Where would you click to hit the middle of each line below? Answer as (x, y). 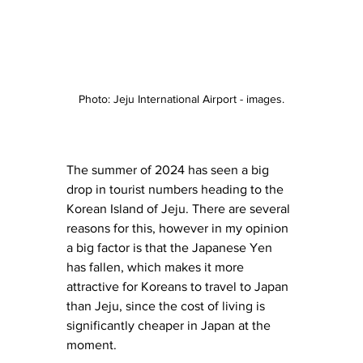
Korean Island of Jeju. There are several (180, 208)
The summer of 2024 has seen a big (169, 169)
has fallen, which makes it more (157, 267)
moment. (93, 344)
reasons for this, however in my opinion (179, 228)
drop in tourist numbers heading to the (177, 189)
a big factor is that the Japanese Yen (171, 247)
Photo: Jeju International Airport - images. (181, 98)
